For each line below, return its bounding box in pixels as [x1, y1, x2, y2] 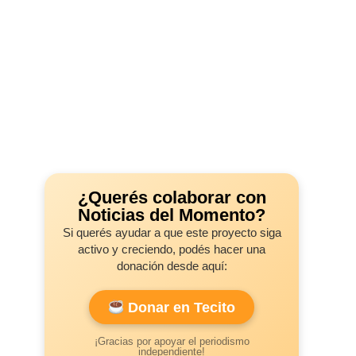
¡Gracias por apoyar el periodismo [94, 335, 250, 347]
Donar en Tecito [124, 299, 236, 315]
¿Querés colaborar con [77, 187, 266, 207]
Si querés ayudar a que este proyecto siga [62, 225, 281, 239]
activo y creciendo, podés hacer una [78, 242, 265, 256]
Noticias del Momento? [78, 204, 265, 225]
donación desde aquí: [116, 258, 227, 273]
